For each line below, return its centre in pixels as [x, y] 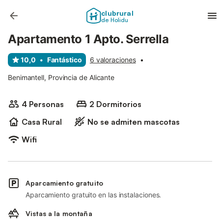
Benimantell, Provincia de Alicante [61, 77]
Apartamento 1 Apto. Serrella [88, 39]
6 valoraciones [113, 60]
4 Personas [43, 104]
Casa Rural [42, 122]
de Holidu [115, 20]
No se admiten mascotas [134, 122]
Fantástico [64, 60]
